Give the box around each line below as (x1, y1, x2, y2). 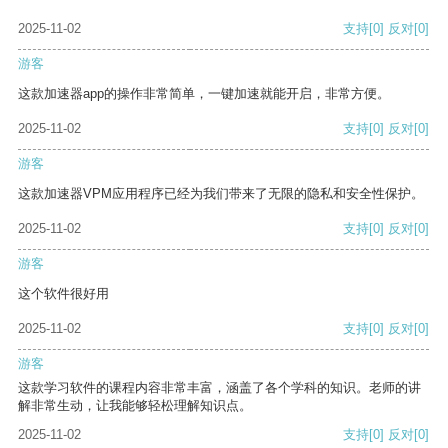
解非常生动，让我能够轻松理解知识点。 (18, 398, 252, 414)
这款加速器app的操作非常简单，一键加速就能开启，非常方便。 (18, 86, 390, 102)
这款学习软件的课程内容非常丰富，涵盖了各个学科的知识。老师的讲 (18, 380, 421, 396)
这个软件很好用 (18, 286, 109, 302)
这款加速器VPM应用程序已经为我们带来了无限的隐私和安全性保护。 (18, 186, 424, 202)
